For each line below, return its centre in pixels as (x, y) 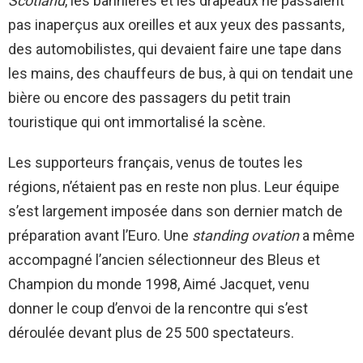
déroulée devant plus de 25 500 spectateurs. (151, 333)
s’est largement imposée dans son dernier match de (175, 211)
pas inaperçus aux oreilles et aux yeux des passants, (176, 25)
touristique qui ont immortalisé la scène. (142, 122)
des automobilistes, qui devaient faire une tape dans (175, 49)
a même (327, 236)
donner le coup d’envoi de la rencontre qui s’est (158, 309)
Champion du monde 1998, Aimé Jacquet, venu (159, 284)
